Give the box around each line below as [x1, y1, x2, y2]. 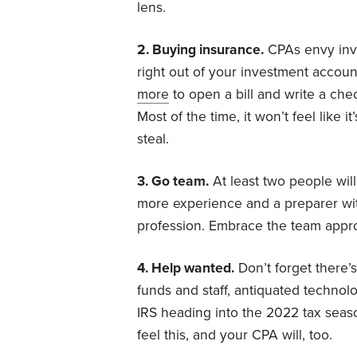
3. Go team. [137, 172, 209, 190]
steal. [137, 130, 169, 147]
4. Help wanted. [137, 259, 234, 277]
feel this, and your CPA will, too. [137, 326, 332, 343]
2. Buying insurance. [137, 41, 264, 58]
